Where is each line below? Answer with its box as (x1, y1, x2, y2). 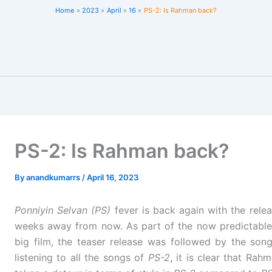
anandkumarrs (26, 172, 82, 182)
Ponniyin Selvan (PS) (15, 204, 111, 216)
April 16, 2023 (87, 172, 138, 182)
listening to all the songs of (15, 251, 148, 263)
